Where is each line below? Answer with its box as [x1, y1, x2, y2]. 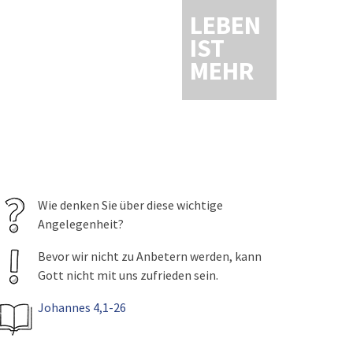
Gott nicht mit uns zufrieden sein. [37, 267, 218, 283]
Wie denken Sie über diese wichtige [37, 197, 223, 213]
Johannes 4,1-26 [37, 299, 126, 315]
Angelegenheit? [37, 216, 124, 232]
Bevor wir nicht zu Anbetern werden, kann [37, 248, 262, 264]
